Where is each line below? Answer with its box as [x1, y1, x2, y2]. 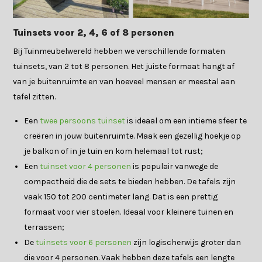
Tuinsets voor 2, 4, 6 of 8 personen [13, 27, 175, 39]
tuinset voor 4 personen [40, 161, 132, 172]
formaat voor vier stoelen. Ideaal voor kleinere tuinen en [24, 207, 234, 218]
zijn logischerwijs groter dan [132, 237, 242, 248]
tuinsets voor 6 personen [36, 237, 132, 248]
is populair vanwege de [131, 161, 219, 172]
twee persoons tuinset [40, 116, 126, 126]
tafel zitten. [13, 92, 56, 102]
